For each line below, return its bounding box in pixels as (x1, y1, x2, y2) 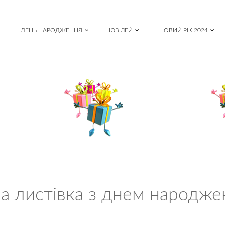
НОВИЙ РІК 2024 (159, 27, 208, 33)
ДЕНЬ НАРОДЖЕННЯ (21, 27, 82, 33)
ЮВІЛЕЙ (109, 27, 133, 33)
